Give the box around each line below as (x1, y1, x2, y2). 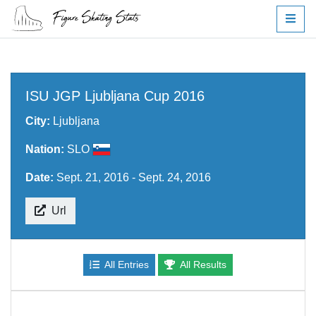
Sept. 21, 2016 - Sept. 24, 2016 (56, 171, 211, 183)
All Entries (102, 259, 149, 270)
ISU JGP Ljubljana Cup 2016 (25, 88, 205, 104)
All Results (178, 259, 227, 270)
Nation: (25, 143, 67, 155)
